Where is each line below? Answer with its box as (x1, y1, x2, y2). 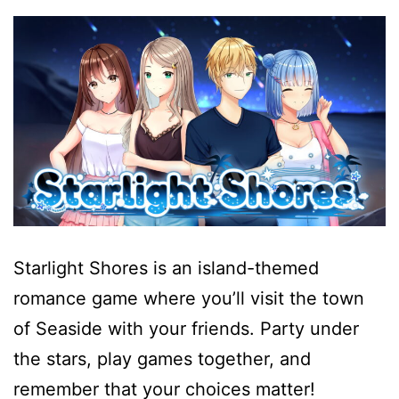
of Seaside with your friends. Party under (13, 317, 359, 339)
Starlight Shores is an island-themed (13, 256, 319, 279)
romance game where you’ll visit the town (13, 287, 364, 309)
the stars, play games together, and (13, 347, 311, 370)
